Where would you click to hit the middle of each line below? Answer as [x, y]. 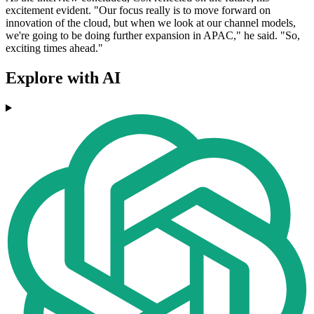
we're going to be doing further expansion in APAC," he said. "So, [153, 36]
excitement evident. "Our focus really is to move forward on [138, 11]
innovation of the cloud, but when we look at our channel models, [151, 23]
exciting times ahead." [54, 48]
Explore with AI [63, 78]
